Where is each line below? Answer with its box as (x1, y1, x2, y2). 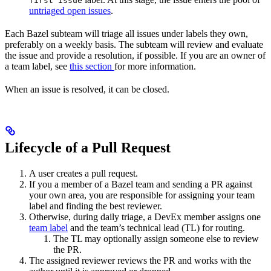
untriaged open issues (29, 5, 111, 16)
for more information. (114, 61, 196, 72)
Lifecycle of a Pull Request (5, 140, 171, 156)
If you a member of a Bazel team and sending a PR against (29, 179, 252, 190)
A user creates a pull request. (29, 168, 138, 179)
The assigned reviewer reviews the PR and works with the (29, 255, 251, 266)
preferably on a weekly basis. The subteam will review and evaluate (5, 39, 263, 50)
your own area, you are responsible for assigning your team (29, 190, 255, 201)
